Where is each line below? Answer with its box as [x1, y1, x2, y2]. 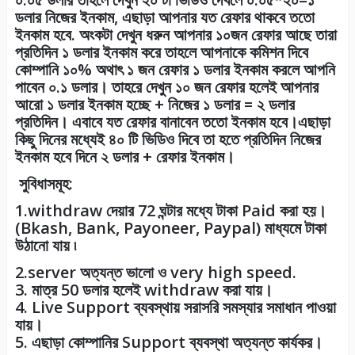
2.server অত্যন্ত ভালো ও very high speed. [14, 261, 296, 284]
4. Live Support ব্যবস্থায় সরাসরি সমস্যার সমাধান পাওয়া [14, 296, 336, 319]
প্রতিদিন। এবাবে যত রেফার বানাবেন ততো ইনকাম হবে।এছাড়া [14, 111, 330, 133]
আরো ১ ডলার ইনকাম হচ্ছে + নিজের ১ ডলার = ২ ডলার [14, 94, 295, 116]
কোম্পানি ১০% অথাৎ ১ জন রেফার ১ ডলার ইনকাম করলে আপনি [14, 59, 335, 81]
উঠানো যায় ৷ [14, 235, 76, 257]
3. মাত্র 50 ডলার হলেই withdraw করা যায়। [14, 279, 273, 301]
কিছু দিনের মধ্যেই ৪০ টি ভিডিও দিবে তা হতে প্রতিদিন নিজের [14, 128, 321, 151]
